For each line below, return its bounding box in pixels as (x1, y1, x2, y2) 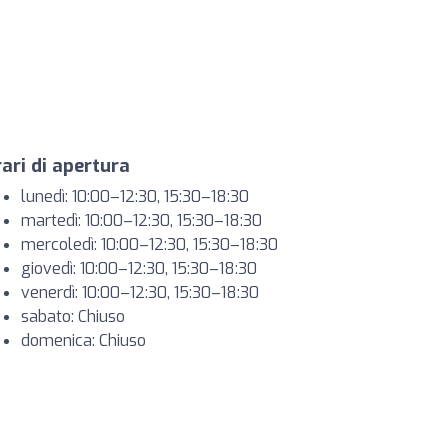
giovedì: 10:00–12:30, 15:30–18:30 (21, 258, 257, 279)
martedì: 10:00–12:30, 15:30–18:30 (21, 210, 262, 231)
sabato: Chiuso (21, 306, 125, 327)
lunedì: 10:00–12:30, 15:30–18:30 (21, 186, 249, 207)
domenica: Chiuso (21, 330, 146, 351)
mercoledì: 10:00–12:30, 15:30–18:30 (21, 234, 278, 255)
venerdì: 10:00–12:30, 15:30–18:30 (21, 282, 259, 303)
